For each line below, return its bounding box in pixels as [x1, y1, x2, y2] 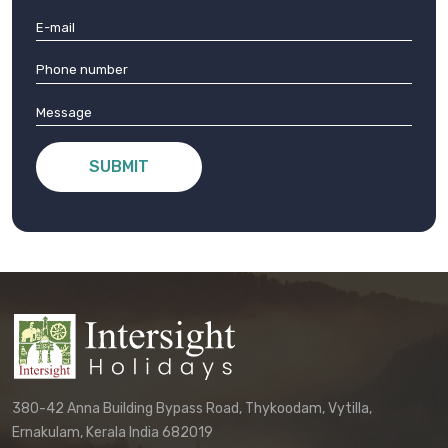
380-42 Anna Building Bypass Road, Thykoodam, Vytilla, [12, 400, 372, 418]
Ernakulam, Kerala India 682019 [12, 424, 213, 442]
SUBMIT [89, 157, 149, 177]
